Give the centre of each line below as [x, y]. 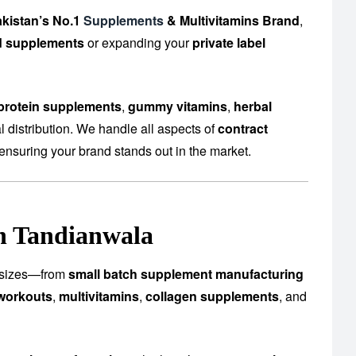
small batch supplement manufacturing [186, 274]
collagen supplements [212, 296]
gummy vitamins [178, 106]
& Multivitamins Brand [232, 21]
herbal [253, 106]
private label [229, 43]
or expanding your [138, 43]
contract [243, 129]
